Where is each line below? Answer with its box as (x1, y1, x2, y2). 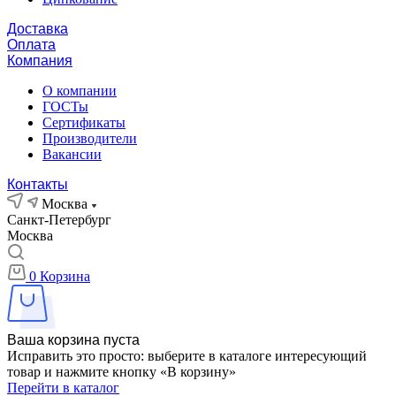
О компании (42, 83, 117, 98)
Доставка (7, 21, 68, 36)
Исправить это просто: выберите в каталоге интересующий (7, 348, 367, 363)
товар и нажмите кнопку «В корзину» (7, 364, 236, 379)
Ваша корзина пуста (7, 332, 140, 347)
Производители (42, 131, 137, 146)
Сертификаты (42, 115, 126, 130)
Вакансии (42, 147, 102, 162)
